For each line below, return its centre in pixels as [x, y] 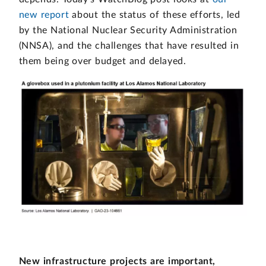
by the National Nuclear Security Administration [128, 30]
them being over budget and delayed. [105, 61]
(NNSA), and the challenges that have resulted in [129, 45]
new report [44, 15]
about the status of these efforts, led [155, 15]
